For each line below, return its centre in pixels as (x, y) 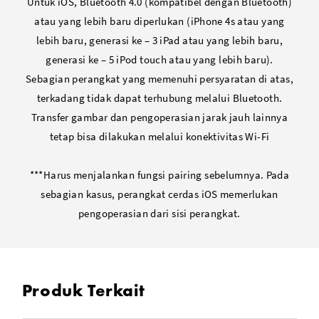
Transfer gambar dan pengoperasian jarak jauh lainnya (159, 117)
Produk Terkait (83, 290)
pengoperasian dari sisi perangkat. (159, 213)
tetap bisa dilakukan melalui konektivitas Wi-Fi (159, 136)
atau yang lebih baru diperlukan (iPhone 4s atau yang (159, 21)
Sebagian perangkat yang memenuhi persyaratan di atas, (159, 78)
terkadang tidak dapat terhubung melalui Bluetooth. (159, 98)
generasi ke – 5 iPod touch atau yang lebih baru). (159, 59)
